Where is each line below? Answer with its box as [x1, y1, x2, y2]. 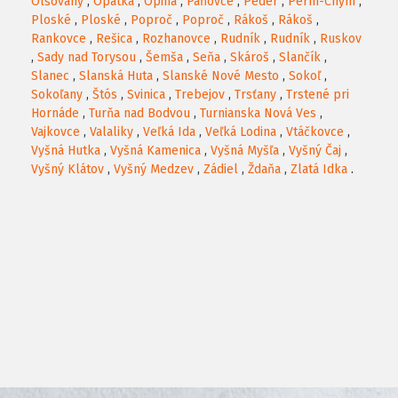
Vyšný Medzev [114, 162, 194, 178]
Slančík [279, 50, 321, 66]
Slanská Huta [79, 68, 153, 84]
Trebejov [175, 87, 225, 103]
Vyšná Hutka [31, 143, 100, 159]
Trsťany [235, 87, 276, 103]
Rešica [96, 31, 132, 47]
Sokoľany [31, 87, 83, 103]
